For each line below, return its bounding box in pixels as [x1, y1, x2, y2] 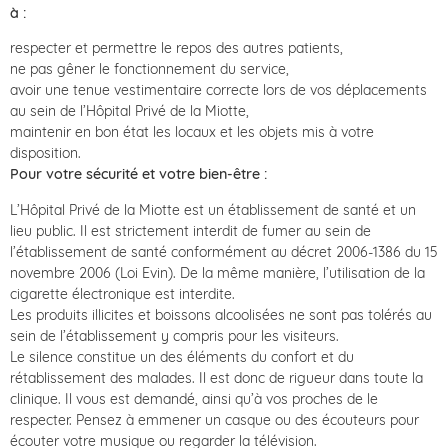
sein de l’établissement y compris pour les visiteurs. [10, 326, 339, 345]
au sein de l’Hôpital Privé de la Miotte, [10, 102, 249, 121]
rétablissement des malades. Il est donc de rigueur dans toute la [10, 368, 423, 387]
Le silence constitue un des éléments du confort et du [10, 347, 354, 366]
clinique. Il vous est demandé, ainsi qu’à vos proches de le [10, 389, 378, 408]
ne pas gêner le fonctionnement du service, [10, 60, 289, 79]
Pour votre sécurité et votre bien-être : [10, 165, 267, 184]
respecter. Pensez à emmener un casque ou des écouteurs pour [10, 410, 419, 429]
